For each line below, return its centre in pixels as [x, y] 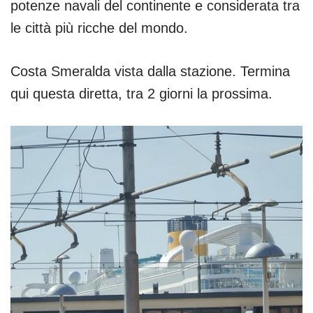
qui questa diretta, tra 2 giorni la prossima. [141, 94]
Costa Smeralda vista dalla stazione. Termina [150, 72]
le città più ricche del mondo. [99, 28]
